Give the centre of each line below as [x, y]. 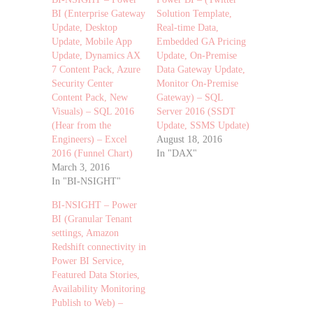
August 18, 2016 [189, 139]
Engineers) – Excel [89, 139]
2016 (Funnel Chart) [92, 153]
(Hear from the [81, 125]
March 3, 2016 [81, 167]
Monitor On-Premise [197, 83]
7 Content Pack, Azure [96, 69]
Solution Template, [194, 13]
